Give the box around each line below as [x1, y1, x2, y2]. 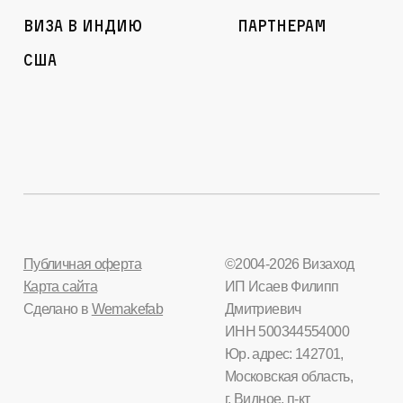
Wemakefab [91, 300, 164, 317]
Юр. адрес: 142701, [224, 345, 344, 362]
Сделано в [22, 300, 92, 317]
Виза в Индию [22, 14, 142, 35]
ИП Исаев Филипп [224, 278, 339, 294]
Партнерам [237, 14, 327, 35]
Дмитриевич [224, 300, 301, 317]
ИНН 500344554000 [224, 323, 349, 339]
